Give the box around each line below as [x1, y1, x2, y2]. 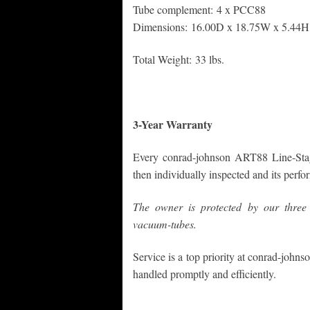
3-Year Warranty [133, 116, 212, 133]
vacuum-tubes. [133, 217, 197, 232]
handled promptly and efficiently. [133, 266, 276, 282]
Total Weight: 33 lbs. [133, 52, 224, 67]
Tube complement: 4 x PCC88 [133, 2, 266, 17]
